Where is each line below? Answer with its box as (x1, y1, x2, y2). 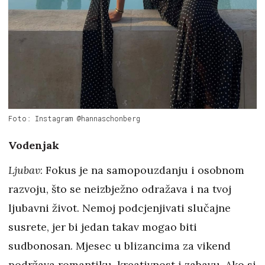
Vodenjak (8, 138, 59, 153)
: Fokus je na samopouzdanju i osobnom (40, 163, 244, 177)
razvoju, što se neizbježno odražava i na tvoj (8, 182, 231, 196)
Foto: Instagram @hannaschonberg (8, 114, 140, 124)
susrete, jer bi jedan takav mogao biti (8, 220, 197, 234)
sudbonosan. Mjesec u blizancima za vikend (8, 239, 231, 253)
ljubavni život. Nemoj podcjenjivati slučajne (8, 201, 231, 215)
